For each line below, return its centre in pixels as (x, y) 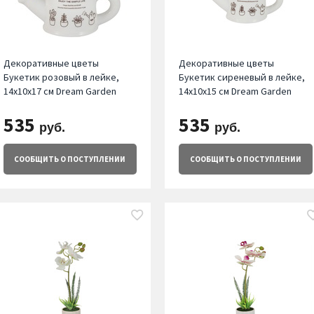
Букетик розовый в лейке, (61, 77)
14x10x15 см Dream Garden (235, 91)
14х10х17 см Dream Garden (60, 91)
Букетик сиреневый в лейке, (242, 77)
